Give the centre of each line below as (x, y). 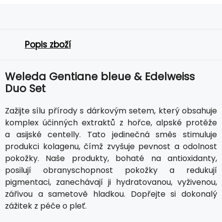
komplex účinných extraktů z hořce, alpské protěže (111, 122)
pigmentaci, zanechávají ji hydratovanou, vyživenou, (111, 182)
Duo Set (25, 88)
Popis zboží (48, 44)
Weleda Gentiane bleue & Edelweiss (100, 76)
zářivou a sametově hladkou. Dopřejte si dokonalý (111, 194)
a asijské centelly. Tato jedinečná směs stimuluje (111, 134)
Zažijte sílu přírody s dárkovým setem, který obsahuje (111, 111)
